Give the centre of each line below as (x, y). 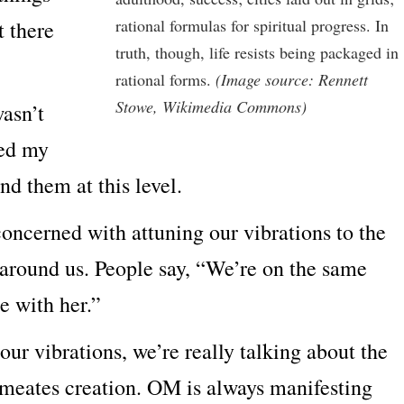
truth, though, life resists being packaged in (257, 53)
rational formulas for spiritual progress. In (252, 26)
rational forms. (165, 80)
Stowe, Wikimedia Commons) (211, 107)
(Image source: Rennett (292, 80)
